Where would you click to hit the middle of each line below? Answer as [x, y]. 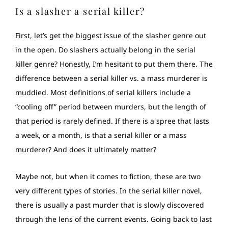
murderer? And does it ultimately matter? [86, 149]
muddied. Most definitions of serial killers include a [103, 92]
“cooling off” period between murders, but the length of [111, 106]
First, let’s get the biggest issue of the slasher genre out [111, 35]
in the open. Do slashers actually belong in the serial [105, 49]
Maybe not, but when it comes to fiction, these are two [108, 176]
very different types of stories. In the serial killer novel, [109, 190]
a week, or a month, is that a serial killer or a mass [101, 135]
